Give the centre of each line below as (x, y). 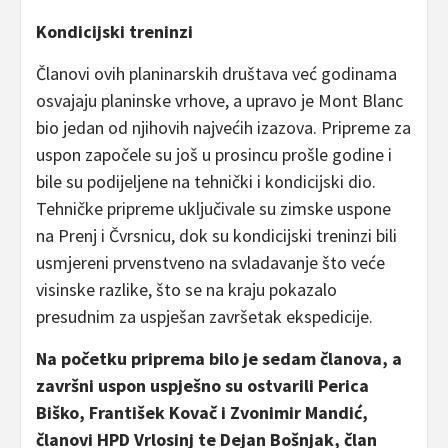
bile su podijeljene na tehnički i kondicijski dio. (206, 182)
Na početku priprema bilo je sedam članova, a (219, 359)
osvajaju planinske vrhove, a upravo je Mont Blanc (219, 101)
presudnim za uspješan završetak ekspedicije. (204, 317)
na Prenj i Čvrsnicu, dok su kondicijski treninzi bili (216, 236)
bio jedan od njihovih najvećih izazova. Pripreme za (223, 128)
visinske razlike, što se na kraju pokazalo (186, 290)
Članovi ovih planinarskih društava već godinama (216, 74)
